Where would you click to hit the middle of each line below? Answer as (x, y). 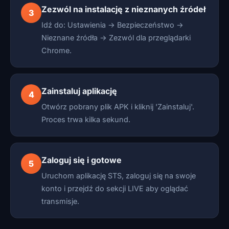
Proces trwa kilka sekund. (86, 119)
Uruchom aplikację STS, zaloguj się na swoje (119, 176)
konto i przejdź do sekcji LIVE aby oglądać (115, 188)
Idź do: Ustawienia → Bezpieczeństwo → (112, 25)
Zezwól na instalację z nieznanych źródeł (123, 9)
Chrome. (56, 50)
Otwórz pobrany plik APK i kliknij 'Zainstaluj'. (118, 107)
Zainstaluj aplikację (79, 91)
